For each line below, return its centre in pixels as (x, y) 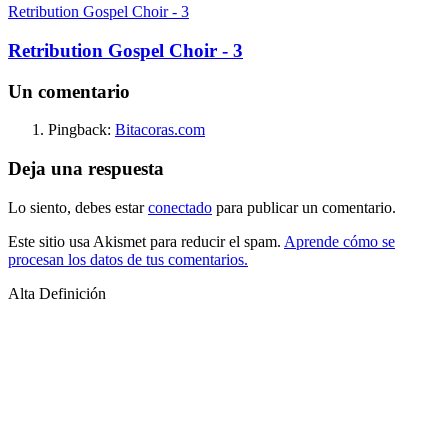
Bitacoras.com (160, 130)
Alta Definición (57, 293)
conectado (180, 207)
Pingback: (81, 130)
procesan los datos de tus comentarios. (128, 259)
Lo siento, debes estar (78, 207)
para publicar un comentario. (304, 207)
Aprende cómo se (339, 241)
